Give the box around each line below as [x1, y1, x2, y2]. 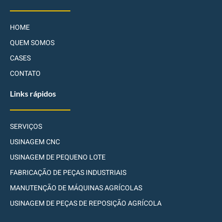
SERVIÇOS [10, 121, 42, 132]
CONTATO [10, 68, 41, 79]
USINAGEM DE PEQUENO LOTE [10, 152, 106, 163]
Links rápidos [10, 88, 56, 98]
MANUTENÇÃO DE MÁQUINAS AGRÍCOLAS [10, 182, 142, 193]
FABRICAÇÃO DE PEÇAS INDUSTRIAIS [10, 167, 126, 178]
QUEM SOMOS [10, 37, 55, 48]
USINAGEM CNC [10, 136, 60, 147]
